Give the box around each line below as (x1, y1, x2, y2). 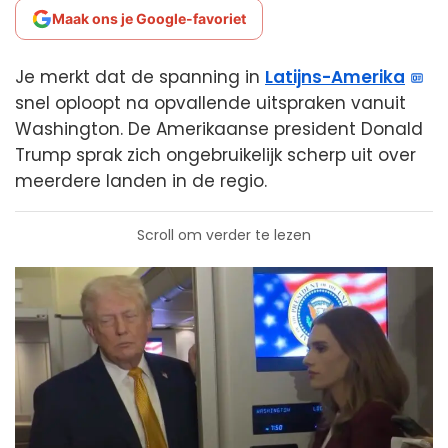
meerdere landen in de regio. (15, 169, 267, 193)
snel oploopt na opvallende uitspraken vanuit (15, 91, 406, 115)
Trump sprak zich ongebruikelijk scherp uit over (15, 143, 416, 167)
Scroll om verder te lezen (137, 225, 311, 245)
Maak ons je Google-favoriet (52, 10, 246, 27)
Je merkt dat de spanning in (15, 65, 265, 89)
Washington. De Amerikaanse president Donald (15, 117, 423, 141)
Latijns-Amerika (265, 65, 405, 89)
